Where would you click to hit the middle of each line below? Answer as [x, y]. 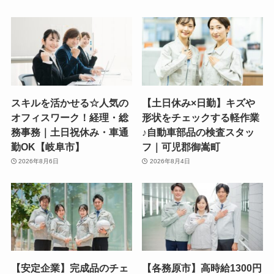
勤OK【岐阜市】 [47, 146]
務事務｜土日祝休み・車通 [69, 132]
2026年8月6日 [39, 161]
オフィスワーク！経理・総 [69, 117]
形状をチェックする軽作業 [201, 117]
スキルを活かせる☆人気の [69, 102]
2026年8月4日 [170, 161]
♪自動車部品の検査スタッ [198, 132]
